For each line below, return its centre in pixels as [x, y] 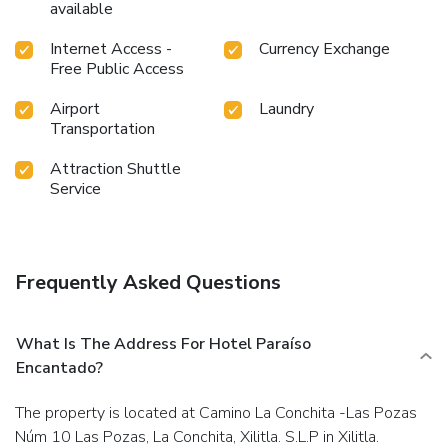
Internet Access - [111, 48]
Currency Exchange [324, 48]
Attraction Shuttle [115, 168]
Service [75, 188]
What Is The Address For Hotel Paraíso [163, 343]
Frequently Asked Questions [148, 282]
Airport [75, 108]
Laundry [286, 108]
